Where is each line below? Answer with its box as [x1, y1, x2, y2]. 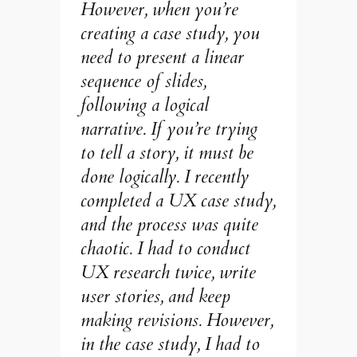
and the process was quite [80, 211, 259, 237]
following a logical [80, 92, 210, 117]
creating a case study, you [80, 20, 261, 45]
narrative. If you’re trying [80, 116, 258, 141]
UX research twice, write [80, 259, 257, 284]
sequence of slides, [80, 68, 207, 93]
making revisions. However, [80, 307, 274, 332]
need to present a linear [80, 44, 245, 69]
